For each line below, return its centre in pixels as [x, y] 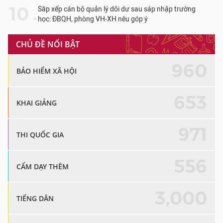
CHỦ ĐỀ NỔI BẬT [48, 45]
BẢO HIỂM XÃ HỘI [47, 71]
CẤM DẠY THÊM [43, 166]
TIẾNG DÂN [35, 198]
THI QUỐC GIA [40, 134]
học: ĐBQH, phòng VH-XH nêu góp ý [93, 19]
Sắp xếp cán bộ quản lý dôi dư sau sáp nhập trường [117, 9]
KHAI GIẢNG [37, 103]
